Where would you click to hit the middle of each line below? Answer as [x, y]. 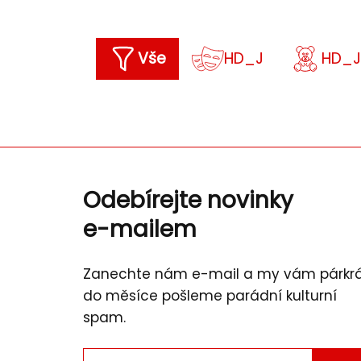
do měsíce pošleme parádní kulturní [210, 296]
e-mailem [140, 229]
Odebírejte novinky [188, 200]
